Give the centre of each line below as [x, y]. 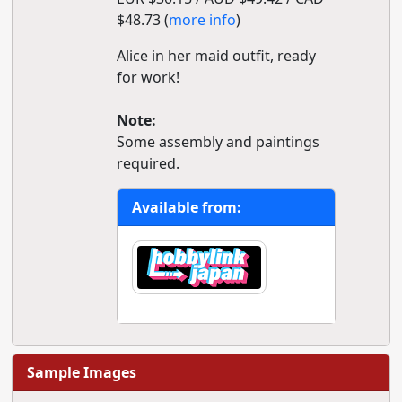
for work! [148, 77]
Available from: [186, 207]
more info [202, 20]
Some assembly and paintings [218, 142]
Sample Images [81, 372]
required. [148, 163]
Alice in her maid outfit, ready [216, 56]
